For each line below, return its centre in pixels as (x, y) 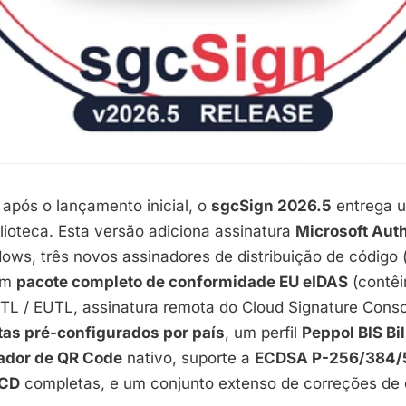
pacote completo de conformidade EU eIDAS (182, 282)
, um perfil (263, 333)
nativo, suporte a (188, 358)
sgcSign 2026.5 (271, 206)
